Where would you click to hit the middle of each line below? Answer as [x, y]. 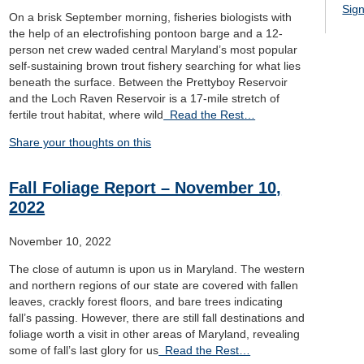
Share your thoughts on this [80, 142]
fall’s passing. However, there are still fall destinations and [157, 318]
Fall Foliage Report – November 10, [145, 188]
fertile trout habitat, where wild [87, 115]
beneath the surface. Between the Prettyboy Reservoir [149, 82]
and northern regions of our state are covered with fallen [154, 285]
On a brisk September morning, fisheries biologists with [151, 17]
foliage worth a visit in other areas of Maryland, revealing [155, 334]
